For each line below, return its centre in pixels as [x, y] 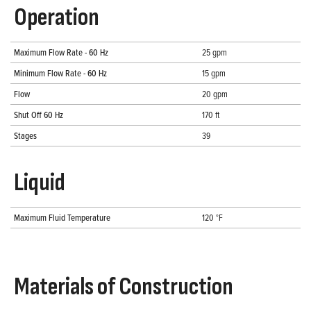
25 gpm [215, 52]
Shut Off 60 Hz [39, 115]
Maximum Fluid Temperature [62, 218]
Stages [25, 136]
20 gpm [215, 94]
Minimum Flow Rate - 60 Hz [60, 73]
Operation [57, 18]
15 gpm [214, 73]
